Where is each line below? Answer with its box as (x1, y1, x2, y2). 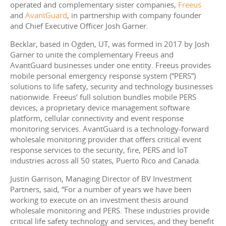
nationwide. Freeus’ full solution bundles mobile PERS (10, 92, 196, 102)
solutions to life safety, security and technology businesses (10, 81, 213, 92)
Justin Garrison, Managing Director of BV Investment (10, 174, 192, 184)
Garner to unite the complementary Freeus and (10, 49, 174, 60)
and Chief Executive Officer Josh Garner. (10, 21, 148, 31)
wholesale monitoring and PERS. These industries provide (10, 205, 209, 216)
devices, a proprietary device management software (10, 102, 190, 113)
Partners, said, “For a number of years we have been (10, 184, 191, 195)
